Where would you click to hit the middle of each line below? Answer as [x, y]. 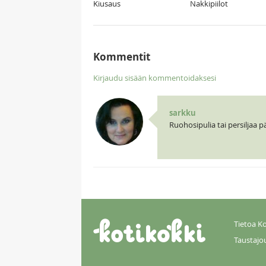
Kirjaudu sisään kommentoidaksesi [155, 78]
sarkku [182, 113]
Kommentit [122, 57]
